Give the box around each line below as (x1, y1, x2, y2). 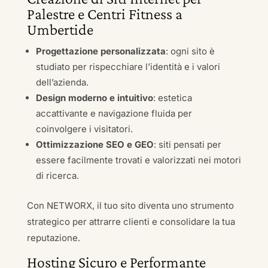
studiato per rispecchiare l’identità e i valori (35, 61, 220, 72)
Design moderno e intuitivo (35, 92, 153, 103)
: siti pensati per (153, 139, 221, 150)
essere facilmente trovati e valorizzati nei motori (35, 154, 241, 166)
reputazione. (26, 232, 80, 243)
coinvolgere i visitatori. (35, 123, 133, 135)
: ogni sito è (165, 45, 215, 57)
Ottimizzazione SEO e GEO (35, 139, 154, 150)
